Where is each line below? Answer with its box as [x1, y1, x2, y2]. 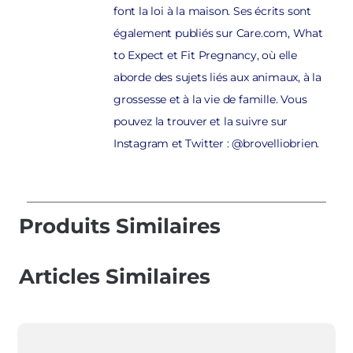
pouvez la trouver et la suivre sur [113, 114, 288, 129]
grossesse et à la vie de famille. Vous [113, 92, 307, 107]
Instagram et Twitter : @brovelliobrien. [113, 136, 320, 151]
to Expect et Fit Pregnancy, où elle [113, 48, 298, 63]
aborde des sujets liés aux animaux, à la [113, 70, 322, 85]
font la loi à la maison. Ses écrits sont [113, 4, 312, 19]
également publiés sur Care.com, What [113, 26, 323, 41]
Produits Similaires [19, 214, 221, 240]
